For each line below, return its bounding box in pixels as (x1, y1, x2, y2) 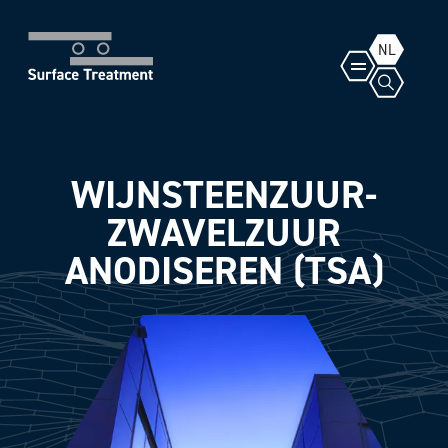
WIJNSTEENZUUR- (71, 169, 377, 220)
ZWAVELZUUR (107, 207, 341, 258)
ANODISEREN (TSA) (64, 245, 384, 296)
